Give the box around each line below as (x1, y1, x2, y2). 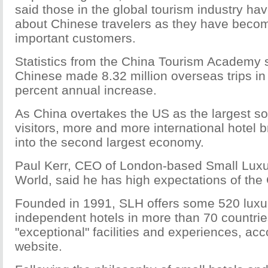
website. (15, 239, 62, 253)
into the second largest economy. (15, 135, 204, 149)
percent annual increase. (15, 83, 157, 97)
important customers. (15, 31, 136, 45)
